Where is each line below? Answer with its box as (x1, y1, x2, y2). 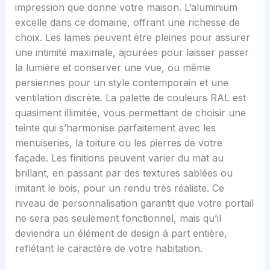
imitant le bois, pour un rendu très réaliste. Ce (14, 181, 224, 194)
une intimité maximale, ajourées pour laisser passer (14, 46, 249, 58)
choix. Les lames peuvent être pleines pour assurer (14, 31, 250, 43)
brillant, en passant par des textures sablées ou (14, 166, 233, 179)
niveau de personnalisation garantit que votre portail (14, 196, 254, 209)
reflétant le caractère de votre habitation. (14, 242, 202, 254)
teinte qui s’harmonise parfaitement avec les (14, 121, 216, 134)
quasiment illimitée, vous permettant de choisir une (14, 106, 246, 119)
